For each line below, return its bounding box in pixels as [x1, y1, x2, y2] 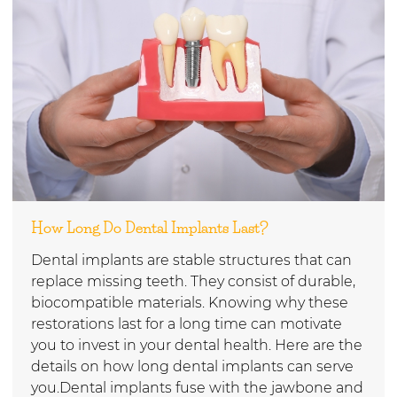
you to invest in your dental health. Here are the [31, 336, 362, 354]
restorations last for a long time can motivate [31, 315, 342, 332]
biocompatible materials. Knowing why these [31, 293, 348, 311]
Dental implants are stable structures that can [31, 251, 352, 269]
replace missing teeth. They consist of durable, [31, 272, 355, 290]
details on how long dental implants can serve [31, 357, 354, 375]
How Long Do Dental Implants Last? [31, 218, 269, 237]
